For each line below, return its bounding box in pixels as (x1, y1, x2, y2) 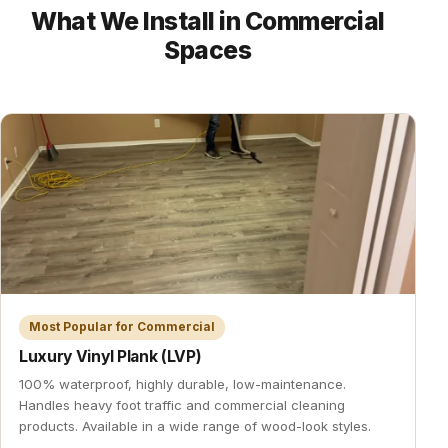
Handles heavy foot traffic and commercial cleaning (19, 397, 345, 413)
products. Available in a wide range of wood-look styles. (19, 418, 371, 434)
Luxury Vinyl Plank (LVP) (19, 347, 202, 366)
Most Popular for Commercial (29, 320, 215, 334)
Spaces (164, 35, 252, 65)
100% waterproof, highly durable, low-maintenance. (19, 376, 346, 392)
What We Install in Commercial (31, 6, 385, 36)
